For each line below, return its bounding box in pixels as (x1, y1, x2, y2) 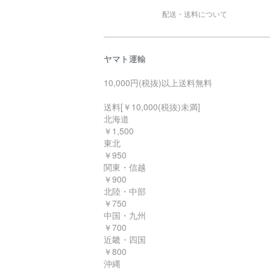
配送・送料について (162, 8, 228, 19)
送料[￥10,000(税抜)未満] (104, 100, 200, 113)
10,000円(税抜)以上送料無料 (104, 76, 212, 89)
